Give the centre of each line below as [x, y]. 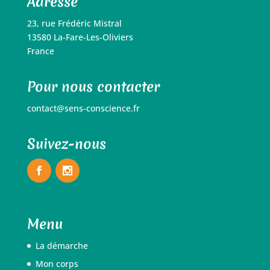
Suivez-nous [66, 144]
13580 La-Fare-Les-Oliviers [80, 37]
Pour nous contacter [93, 87]
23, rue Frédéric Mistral [74, 24]
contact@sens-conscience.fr [83, 108]
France [40, 51]
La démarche [61, 245]
